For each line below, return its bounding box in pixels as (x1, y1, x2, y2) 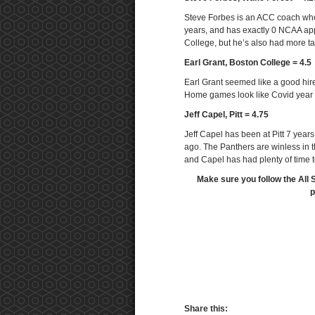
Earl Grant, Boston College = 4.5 (184, 58, 311, 67)
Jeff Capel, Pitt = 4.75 (184, 110, 269, 120)
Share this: (184, 304, 228, 314)
